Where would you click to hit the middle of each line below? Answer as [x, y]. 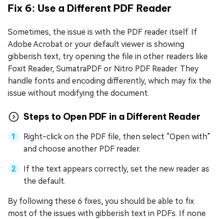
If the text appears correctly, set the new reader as [116, 169]
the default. [44, 181]
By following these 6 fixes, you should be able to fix [101, 201]
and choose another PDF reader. [82, 149]
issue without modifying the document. [78, 93]
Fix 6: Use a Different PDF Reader [90, 8]
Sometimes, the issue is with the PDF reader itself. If [102, 32]
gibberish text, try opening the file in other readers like [108, 56]
